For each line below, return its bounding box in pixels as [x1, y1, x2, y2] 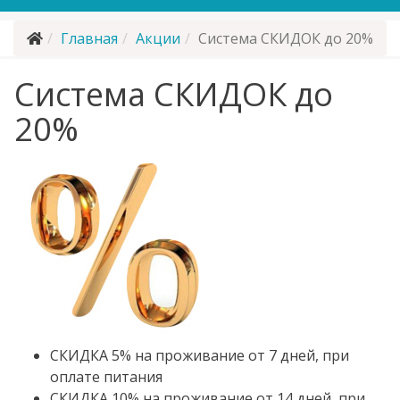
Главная [61, 29, 118, 48]
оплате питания [50, 367, 162, 387]
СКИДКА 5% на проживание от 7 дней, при [50, 346, 349, 365]
